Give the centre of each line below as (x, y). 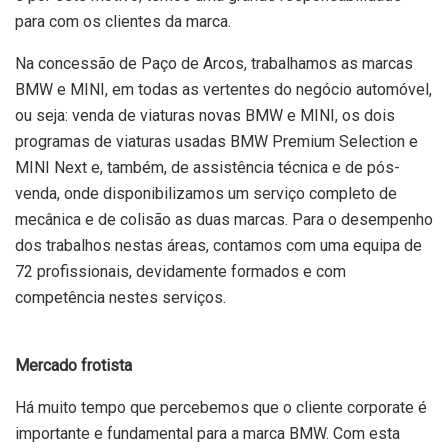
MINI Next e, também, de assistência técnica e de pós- (207, 168)
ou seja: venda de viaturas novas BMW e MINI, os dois (205, 116)
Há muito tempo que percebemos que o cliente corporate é (221, 408)
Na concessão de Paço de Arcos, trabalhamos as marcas (214, 64)
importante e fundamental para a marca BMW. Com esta (207, 434)
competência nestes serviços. (120, 298)
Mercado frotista (73, 366)
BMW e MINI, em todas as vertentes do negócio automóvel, (223, 90)
